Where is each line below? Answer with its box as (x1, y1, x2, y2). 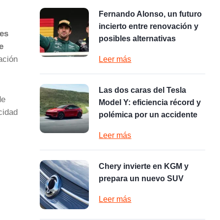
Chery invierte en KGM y (99, 162, 189, 170)
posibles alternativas (99, 34, 176, 43)
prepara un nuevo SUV (99, 174, 184, 183)
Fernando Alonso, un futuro (99, 10, 202, 18)
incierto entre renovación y (99, 22, 199, 30)
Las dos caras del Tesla (99, 86, 187, 94)
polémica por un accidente (99, 110, 198, 119)
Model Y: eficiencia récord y (99, 98, 201, 107)
